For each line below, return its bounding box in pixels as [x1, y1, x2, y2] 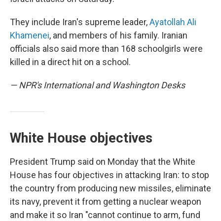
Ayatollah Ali [149, 17, 196, 27]
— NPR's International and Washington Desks [10, 80, 185, 90]
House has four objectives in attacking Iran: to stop [10, 170, 209, 180]
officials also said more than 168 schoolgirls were [10, 43, 203, 54]
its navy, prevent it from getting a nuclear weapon [10, 196, 201, 207]
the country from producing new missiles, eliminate [10, 183, 211, 193]
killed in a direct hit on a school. [10, 57, 131, 67]
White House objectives [10, 130, 152, 146]
